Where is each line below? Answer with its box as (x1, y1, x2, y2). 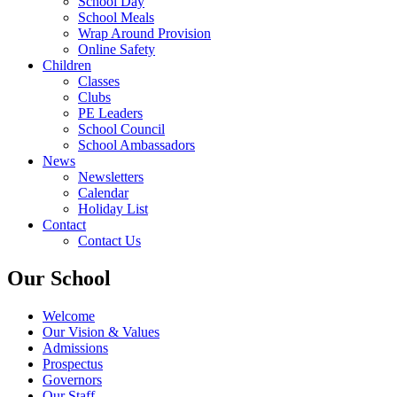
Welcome (43, 307, 95, 323)
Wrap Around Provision (78, 25, 211, 41)
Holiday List (78, 200, 148, 216)
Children (43, 57, 91, 73)
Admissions (43, 339, 108, 355)
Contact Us (78, 232, 141, 248)
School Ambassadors (78, 136, 195, 152)
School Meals (78, 9, 154, 25)
